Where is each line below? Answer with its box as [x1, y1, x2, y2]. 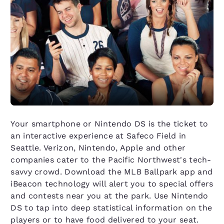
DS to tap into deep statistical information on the [10, 203, 212, 213]
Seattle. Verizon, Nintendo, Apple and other [10, 143, 186, 153]
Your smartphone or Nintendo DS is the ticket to [10, 119, 208, 129]
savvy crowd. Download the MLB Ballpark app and [10, 167, 213, 177]
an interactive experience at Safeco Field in [10, 131, 186, 141]
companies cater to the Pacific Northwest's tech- [10, 155, 211, 165]
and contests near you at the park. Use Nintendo [10, 191, 208, 201]
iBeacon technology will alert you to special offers [10, 179, 213, 189]
